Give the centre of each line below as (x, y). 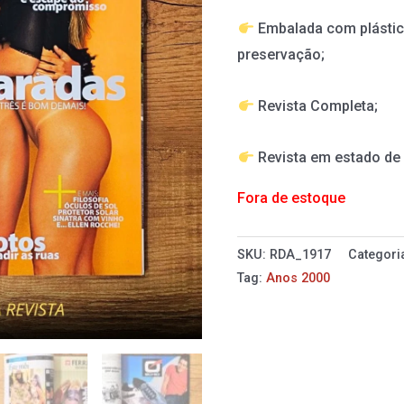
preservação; (281, 55)
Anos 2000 (298, 279)
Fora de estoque (292, 198)
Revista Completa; (316, 106)
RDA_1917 (301, 255)
